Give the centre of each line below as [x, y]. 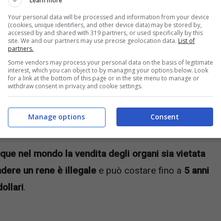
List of [186, 40]
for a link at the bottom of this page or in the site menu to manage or [104, 78]
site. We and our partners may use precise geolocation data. [93, 40]
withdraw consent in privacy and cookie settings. [75, 86]
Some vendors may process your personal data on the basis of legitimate [110, 62]
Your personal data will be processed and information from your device [109, 17]
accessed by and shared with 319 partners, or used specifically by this [105, 33]
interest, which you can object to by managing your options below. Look [108, 70]
